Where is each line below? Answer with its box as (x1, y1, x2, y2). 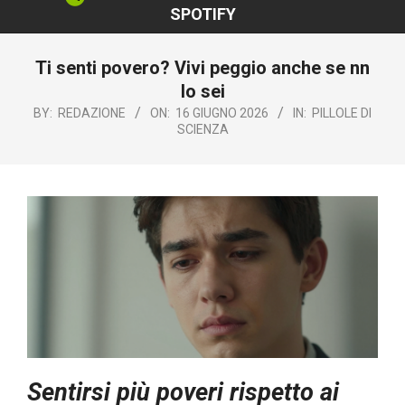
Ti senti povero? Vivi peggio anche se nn (35, 56, 370, 79)
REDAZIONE (58, 105, 126, 120)
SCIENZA (176, 121, 229, 137)
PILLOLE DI (312, 105, 372, 120)
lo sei (180, 80, 225, 102)
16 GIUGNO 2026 (175, 105, 268, 120)
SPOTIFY (169, 4, 236, 24)
